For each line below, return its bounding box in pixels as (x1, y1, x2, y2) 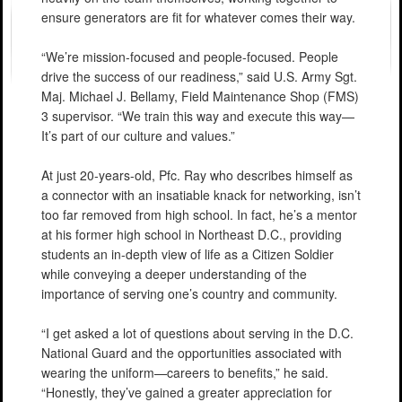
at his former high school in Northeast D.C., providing (41, 225, 342, 244)
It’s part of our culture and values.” (41, 127, 235, 145)
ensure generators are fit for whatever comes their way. (41, 8, 355, 27)
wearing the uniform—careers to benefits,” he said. (41, 363, 328, 382)
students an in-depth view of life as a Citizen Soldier (41, 245, 334, 264)
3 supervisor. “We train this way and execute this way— (41, 107, 354, 126)
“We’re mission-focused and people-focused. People (41, 48, 338, 66)
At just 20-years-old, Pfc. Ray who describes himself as (41, 166, 353, 185)
